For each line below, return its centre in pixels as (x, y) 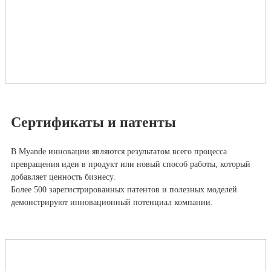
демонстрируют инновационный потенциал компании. (112, 202)
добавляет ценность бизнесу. (63, 177)
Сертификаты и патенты (93, 122)
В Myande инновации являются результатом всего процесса (119, 151)
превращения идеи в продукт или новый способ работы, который (131, 164)
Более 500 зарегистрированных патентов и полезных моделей (124, 189)
